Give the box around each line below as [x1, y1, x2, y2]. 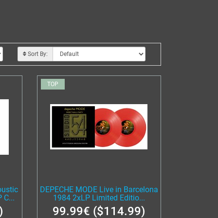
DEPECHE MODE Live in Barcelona [39, 185, 158, 194]
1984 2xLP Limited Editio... [53, 193, 145, 202]
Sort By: [28, 51, 48, 57]
